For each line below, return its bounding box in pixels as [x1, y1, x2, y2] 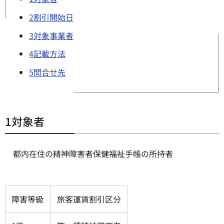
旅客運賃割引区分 [57, 192, 121, 205]
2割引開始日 [29, 10, 73, 23]
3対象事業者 [29, 29, 73, 41]
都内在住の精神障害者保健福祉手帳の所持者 [13, 147, 173, 159]
